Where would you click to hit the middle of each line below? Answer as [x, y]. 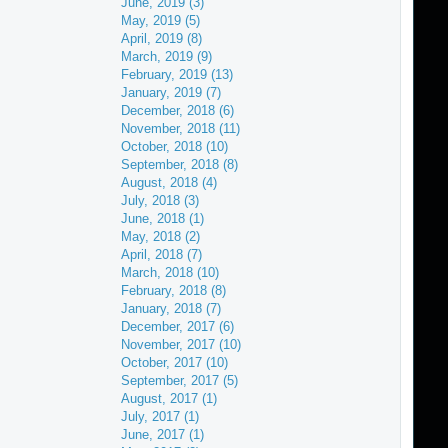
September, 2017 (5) [179, 380]
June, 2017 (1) [162, 434]
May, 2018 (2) [160, 236]
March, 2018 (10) [169, 272]
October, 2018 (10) [174, 146]
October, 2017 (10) [174, 362]
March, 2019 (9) [166, 56]
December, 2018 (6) [177, 110]
